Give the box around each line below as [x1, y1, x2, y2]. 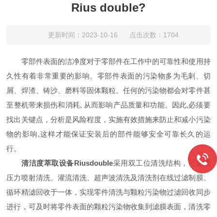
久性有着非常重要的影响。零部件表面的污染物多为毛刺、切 [6, 72, 211, 80]
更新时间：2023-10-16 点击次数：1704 [47, 31, 179, 39]
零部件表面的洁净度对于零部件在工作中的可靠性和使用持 [6, 57, 211, 65]
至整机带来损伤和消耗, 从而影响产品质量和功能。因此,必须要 [6, 101, 211, 109]
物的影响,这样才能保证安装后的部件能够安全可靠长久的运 [6, 130, 211, 138]
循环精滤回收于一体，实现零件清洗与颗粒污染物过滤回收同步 [6, 188, 211, 196]
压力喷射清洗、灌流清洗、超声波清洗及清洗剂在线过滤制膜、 [6, 173, 211, 182]
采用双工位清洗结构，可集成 [113, 159, 211, 167]
